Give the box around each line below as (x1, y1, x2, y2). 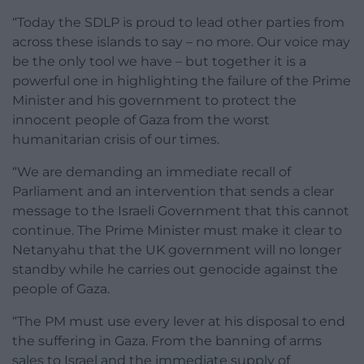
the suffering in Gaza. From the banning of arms (12, 333, 322, 349)
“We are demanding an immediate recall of (12, 164, 291, 180)
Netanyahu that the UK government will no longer (12, 242, 341, 258)
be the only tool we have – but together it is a (12, 54, 306, 70)
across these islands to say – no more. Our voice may (12, 34, 350, 50)
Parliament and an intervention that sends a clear (12, 184, 334, 200)
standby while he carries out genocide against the (12, 262, 338, 278)
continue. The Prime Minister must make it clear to (12, 223, 342, 239)
